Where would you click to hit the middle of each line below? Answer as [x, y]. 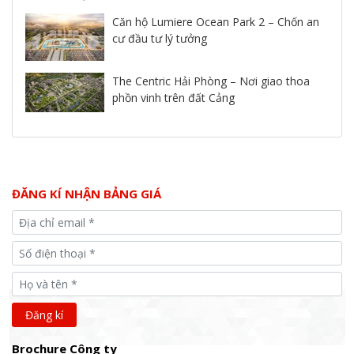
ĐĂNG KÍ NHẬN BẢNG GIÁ [87, 194]
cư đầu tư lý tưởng [160, 39]
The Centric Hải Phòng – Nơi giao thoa [211, 81]
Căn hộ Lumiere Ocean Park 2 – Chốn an [216, 22]
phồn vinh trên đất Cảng [173, 98]
